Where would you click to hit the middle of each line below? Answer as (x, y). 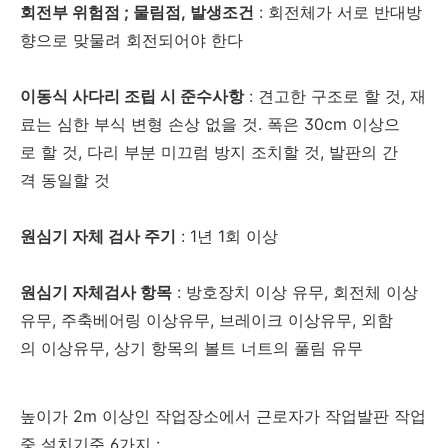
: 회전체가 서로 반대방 (338, 12)
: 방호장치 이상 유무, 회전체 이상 (297, 292)
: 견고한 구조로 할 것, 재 (337, 96)
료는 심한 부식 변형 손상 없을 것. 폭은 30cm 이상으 (210, 124)
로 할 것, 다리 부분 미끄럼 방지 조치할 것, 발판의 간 (209, 152)
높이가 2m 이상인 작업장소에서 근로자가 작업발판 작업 (223, 416)
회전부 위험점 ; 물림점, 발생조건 (137, 12)
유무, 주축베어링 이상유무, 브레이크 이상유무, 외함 (206, 320)
